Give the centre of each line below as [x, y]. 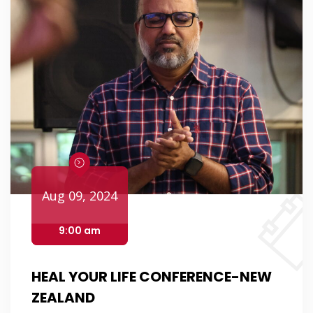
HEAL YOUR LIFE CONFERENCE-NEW [151, 277]
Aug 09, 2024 [79, 196]
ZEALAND [63, 298]
